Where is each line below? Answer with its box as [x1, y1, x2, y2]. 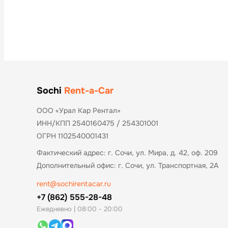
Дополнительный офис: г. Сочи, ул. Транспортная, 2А [37, 161, 218, 170]
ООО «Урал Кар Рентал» [37, 106, 121, 115]
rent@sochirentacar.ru [37, 179, 111, 188]
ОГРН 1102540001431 [37, 131, 108, 140]
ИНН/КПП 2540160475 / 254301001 [37, 119, 158, 128]
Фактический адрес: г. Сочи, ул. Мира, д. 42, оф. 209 [37, 148, 218, 157]
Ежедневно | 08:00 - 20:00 [37, 205, 123, 213]
